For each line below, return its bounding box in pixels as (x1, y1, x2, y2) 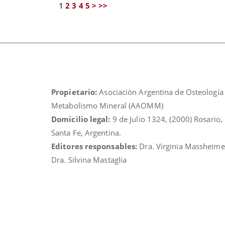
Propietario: (51, 87, 97, 97)
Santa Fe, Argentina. (51, 128, 121, 138)
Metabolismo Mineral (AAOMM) (51, 100, 163, 110)
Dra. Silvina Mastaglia (51, 155, 127, 165)
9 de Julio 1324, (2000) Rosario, (110, 114, 222, 124)
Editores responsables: (51, 141, 138, 151)
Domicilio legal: (51, 114, 110, 124)
